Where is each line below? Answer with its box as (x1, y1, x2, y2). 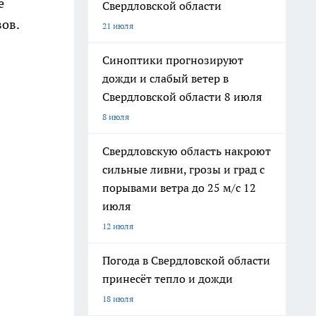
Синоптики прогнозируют (102, 53, 243, 67)
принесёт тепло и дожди (102, 272, 233, 286)
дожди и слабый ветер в (102, 71, 229, 85)
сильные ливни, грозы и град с (102, 162, 265, 176)
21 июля (102, 20, 133, 31)
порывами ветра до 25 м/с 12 (102, 181, 256, 195)
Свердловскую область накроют (102, 144, 271, 158)
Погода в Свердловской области (102, 253, 270, 267)
